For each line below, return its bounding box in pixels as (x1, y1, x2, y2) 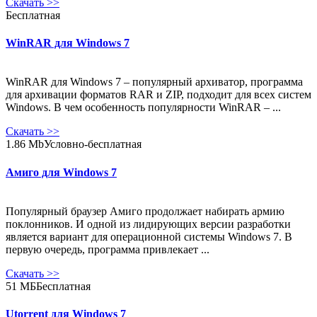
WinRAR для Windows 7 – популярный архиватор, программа (6, 76, 303, 88)
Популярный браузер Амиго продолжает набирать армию (6, 204, 284, 217)
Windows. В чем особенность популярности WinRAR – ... (6, 101, 281, 114)
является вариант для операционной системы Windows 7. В (6, 230, 292, 243)
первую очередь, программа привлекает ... (6, 243, 209, 255)
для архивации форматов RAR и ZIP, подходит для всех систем (6, 88, 311, 101)
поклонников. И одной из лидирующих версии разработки (6, 217, 291, 230)
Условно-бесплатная (44, 138, 142, 151)
